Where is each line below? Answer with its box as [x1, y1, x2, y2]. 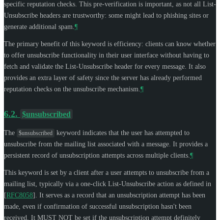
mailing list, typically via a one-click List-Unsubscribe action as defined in [4, 180, 211, 188]
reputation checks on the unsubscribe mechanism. [4, 85, 140, 93]
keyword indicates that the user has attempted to [55, 129, 190, 137]
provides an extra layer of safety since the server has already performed [4, 74, 202, 82]
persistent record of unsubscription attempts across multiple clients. [4, 151, 190, 159]
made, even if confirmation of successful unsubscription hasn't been [4, 202, 192, 210]
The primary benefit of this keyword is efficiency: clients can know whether [4, 40, 216, 48]
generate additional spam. [4, 23, 75, 30]
